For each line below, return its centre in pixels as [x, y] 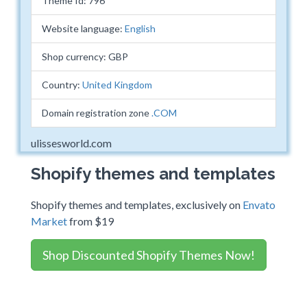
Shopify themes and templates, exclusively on [137, 205]
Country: [62, 85]
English [140, 28]
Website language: [83, 28]
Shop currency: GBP [85, 57]
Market [49, 221]
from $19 [90, 221]
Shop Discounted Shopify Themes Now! [149, 255]
